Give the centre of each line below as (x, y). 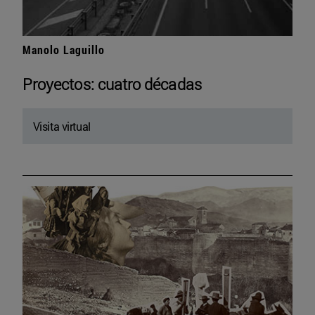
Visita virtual (62, 126)
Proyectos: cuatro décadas (112, 84)
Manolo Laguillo (64, 49)
